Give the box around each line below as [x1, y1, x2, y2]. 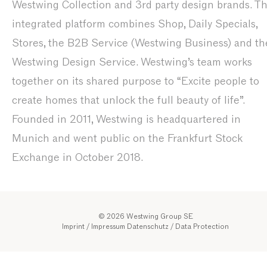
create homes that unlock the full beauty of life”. [12, 93, 244, 107]
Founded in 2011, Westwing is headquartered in [12, 112, 241, 126]
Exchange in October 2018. [12, 150, 143, 164]
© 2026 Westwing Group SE [98, 211, 193, 221]
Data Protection [175, 221, 229, 231]
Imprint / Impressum [62, 221, 125, 231]
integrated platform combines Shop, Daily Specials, [12, 17, 257, 31]
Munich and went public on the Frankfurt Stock [12, 131, 243, 145]
